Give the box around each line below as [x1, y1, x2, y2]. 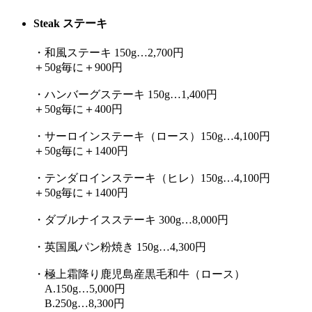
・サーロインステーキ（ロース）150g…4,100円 [33, 130, 270, 143]
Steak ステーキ [33, 17, 107, 30]
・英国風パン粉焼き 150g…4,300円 [33, 241, 206, 253]
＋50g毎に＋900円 [33, 61, 123, 74]
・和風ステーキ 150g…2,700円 [33, 47, 184, 59]
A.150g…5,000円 [33, 283, 125, 295]
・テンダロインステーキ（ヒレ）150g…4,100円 [33, 172, 270, 185]
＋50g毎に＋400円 [33, 103, 123, 116]
